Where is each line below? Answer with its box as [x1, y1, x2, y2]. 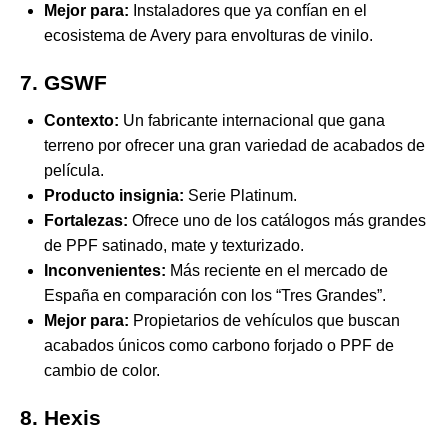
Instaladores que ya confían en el [129, 2, 367, 20]
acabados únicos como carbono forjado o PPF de [44, 337, 394, 355]
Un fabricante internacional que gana [119, 112, 385, 130]
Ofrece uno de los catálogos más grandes [128, 212, 426, 230]
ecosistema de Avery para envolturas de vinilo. [44, 27, 373, 45]
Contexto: [44, 112, 119, 130]
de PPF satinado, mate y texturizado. [44, 237, 304, 255]
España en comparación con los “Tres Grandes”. [44, 287, 386, 305]
